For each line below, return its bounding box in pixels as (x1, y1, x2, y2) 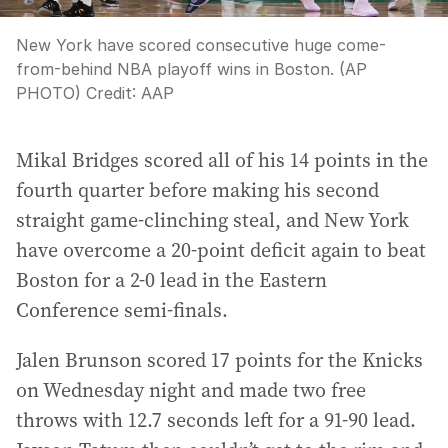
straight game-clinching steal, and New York (16, 206, 409, 234)
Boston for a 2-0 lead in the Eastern (16, 266, 327, 294)
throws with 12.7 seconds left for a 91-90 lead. (16, 406, 416, 434)
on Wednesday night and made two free (16, 376, 366, 404)
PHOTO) (16, 83, 81, 103)
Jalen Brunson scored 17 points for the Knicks (16, 346, 423, 374)
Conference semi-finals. (16, 296, 228, 324)
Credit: (81, 83, 141, 103)
